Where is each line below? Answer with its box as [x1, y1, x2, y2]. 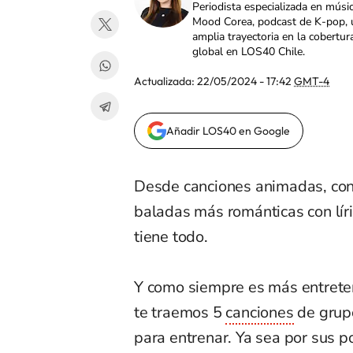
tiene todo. [134, 226, 208, 248]
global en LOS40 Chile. [192, 44, 305, 60]
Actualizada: [134, 74, 197, 89]
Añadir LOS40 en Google [166, 124, 290, 139]
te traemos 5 [134, 302, 226, 324]
